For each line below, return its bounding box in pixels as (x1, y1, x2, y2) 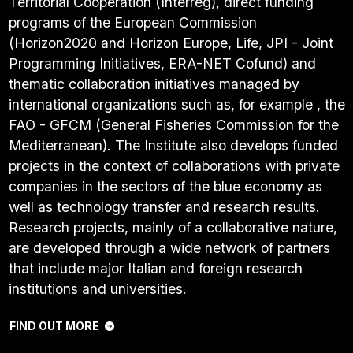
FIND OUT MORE (9, 318, 99, 333)
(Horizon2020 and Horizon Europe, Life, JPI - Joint (8, 34, 333, 51)
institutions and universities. (8, 280, 187, 297)
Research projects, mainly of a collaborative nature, (8, 218, 337, 236)
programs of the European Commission (8, 13, 257, 31)
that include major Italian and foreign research (8, 259, 303, 277)
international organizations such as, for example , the (8, 95, 345, 113)
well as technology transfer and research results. (8, 198, 320, 215)
